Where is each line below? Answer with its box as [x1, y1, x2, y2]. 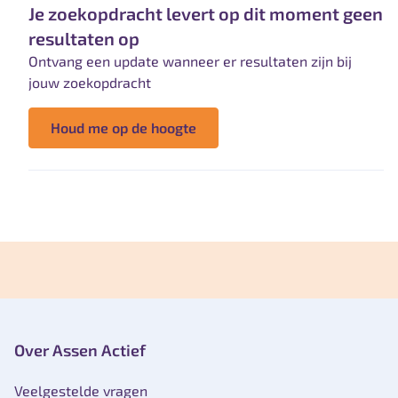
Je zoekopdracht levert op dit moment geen [28, 3, 383, 25]
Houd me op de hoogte [51, 119, 196, 137]
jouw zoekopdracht [28, 74, 151, 92]
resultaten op [28, 28, 139, 50]
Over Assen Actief [14, 340, 146, 361]
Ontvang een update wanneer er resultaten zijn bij [28, 52, 352, 70]
